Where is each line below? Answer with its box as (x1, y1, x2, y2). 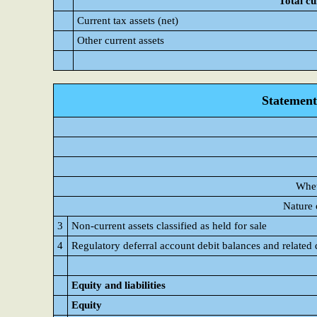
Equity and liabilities (71, 279, 166, 291)
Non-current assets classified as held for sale (71, 220, 267, 231)
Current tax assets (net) (77, 15, 178, 26)
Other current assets (77, 35, 164, 46)
